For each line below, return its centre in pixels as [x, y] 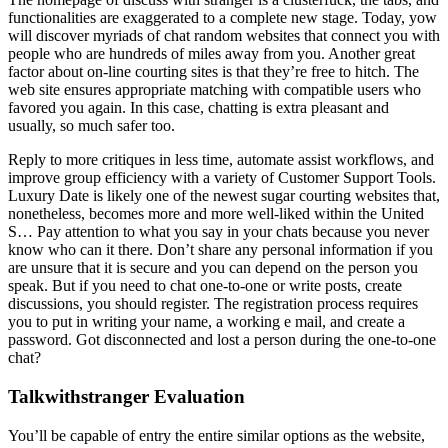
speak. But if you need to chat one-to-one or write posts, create [205, 286]
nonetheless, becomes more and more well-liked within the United [216, 214]
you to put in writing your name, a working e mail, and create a [206, 322]
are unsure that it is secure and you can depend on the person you [213, 268]
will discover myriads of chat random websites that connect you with [224, 36]
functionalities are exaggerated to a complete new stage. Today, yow [222, 18]
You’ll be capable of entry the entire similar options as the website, [216, 435]
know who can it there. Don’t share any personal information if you [220, 250]
